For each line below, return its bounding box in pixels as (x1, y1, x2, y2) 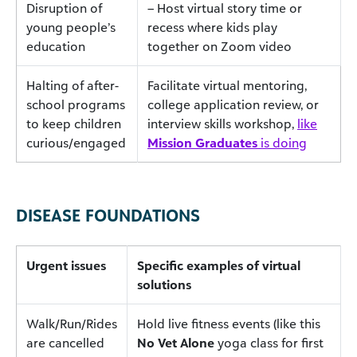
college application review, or (147, 96, 319, 112)
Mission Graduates (147, 134, 257, 151)
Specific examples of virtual (137, 257, 300, 273)
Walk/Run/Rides (26, 315, 117, 331)
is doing (257, 134, 307, 151)
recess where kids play (147, 18, 277, 35)
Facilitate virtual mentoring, (147, 76, 307, 93)
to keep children (26, 115, 121, 131)
